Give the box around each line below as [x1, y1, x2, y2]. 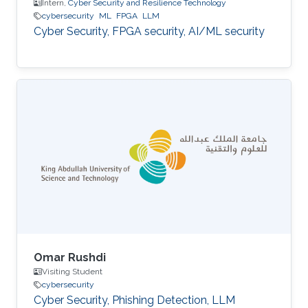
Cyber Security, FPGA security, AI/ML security [34, 25, 265, 38]
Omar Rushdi [34, 251, 106, 265]
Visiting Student [42, 267, 102, 277]
